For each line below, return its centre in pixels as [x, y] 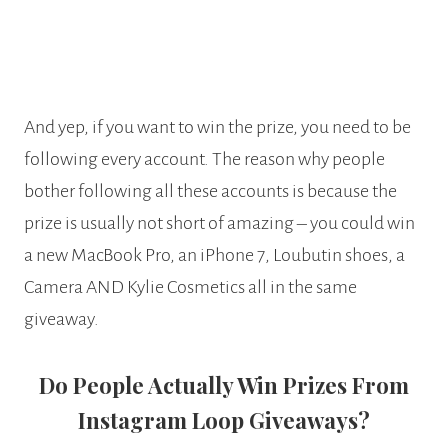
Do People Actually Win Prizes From [224, 384]
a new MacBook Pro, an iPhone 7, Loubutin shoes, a [214, 254]
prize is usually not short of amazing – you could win [219, 222]
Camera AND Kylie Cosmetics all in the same [190, 286]
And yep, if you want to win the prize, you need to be [217, 126]
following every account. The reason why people [204, 158]
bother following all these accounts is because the [210, 190]
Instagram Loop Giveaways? [224, 419]
